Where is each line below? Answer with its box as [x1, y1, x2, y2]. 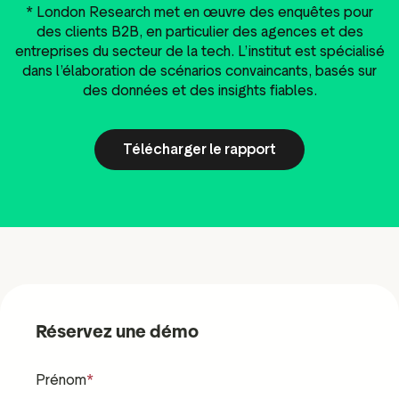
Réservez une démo [36, 320, 199, 342]
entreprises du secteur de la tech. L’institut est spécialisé [14, 42, 385, 60]
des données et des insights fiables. [82, 81, 317, 99]
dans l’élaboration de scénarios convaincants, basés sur [22, 61, 377, 79]
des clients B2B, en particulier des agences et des [36, 22, 363, 40]
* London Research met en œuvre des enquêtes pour [26, 3, 373, 20]
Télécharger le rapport [123, 140, 276, 158]
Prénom [36, 370, 86, 388]
